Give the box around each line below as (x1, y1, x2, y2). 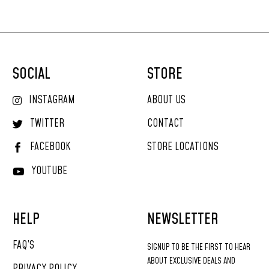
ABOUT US (147, 93, 186, 107)
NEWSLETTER (147, 209, 219, 230)
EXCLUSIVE (169, 255, 201, 267)
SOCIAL (13, 64, 50, 85)
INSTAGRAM (29, 93, 75, 107)
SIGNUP (147, 241, 169, 253)
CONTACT (147, 116, 184, 131)
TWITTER (30, 116, 64, 131)
